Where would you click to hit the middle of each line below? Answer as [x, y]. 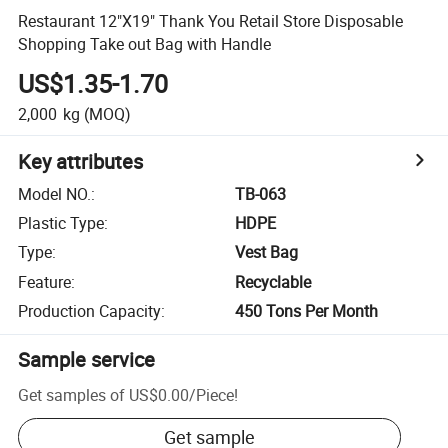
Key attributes [81, 161]
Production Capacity [90, 311]
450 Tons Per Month [307, 311]
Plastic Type [61, 223]
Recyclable [273, 281]
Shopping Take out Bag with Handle [145, 43]
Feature [45, 281]
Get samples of [72, 394]
